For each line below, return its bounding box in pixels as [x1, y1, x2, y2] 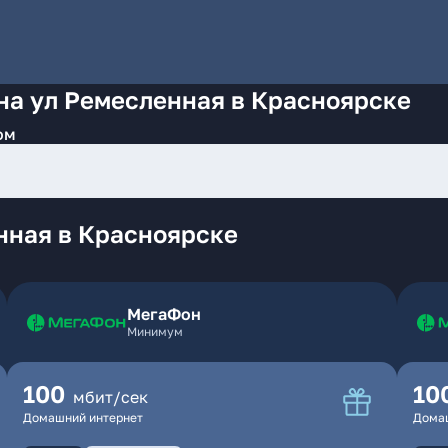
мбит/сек [72, 387, 148, 407]
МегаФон [126, 304, 201, 324]
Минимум [126, 324, 183, 339]
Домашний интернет [22, 410, 143, 425]
